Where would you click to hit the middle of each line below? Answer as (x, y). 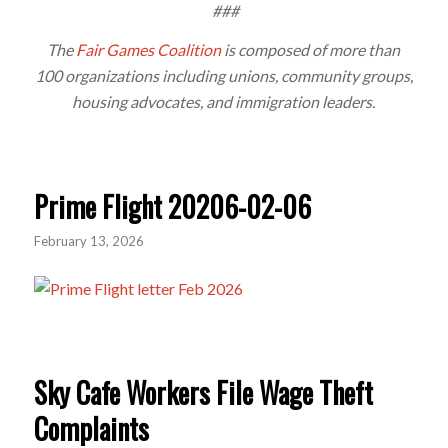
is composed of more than (311, 50)
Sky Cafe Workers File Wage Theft (203, 393)
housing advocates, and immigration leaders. (224, 102)
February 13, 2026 (88, 241)
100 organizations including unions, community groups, (223, 76)
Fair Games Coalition (149, 50)
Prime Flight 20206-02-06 (172, 206)
